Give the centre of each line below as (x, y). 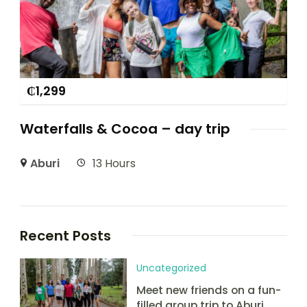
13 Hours (114, 163)
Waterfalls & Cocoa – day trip (125, 128)
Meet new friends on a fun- (209, 290)
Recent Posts (65, 235)
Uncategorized (171, 268)
